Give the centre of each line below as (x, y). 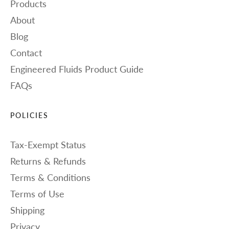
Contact (26, 53)
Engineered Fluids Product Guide (77, 69)
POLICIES (30, 116)
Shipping (27, 210)
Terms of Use (37, 194)
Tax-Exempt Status (48, 145)
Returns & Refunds (48, 161)
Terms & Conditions (50, 177)
